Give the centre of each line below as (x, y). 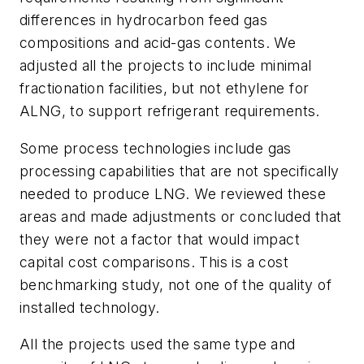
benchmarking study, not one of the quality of (175, 284)
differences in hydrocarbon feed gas (143, 20)
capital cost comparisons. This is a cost (154, 262)
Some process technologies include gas (156, 148)
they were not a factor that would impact (160, 239)
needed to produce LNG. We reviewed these (173, 193)
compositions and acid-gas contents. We (158, 43)
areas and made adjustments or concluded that (181, 216)
